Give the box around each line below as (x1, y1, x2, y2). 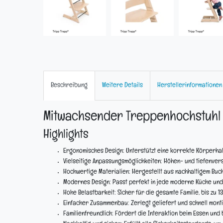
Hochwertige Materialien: (63, 170, 130, 175)
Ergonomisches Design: (63, 149, 124, 154)
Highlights (43, 131, 89, 140)
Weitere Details (102, 83, 143, 88)
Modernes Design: (63, 180, 111, 185)
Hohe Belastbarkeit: (63, 191, 116, 196)
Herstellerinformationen (157, 83, 222, 88)
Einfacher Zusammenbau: (63, 201, 129, 206)
